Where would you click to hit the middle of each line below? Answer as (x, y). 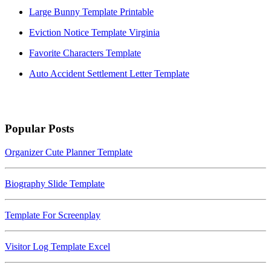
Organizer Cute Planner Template (69, 152)
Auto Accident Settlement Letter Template (109, 74)
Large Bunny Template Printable (91, 12)
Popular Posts (39, 128)
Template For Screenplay (53, 215)
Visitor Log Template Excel (57, 246)
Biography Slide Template (55, 183)
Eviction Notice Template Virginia (94, 33)
